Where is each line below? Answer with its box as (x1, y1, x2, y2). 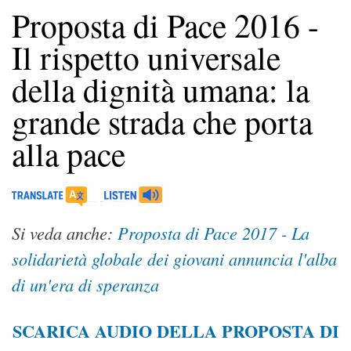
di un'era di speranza (12, 272, 159, 296)
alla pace (12, 131, 125, 175)
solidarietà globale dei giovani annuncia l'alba (12, 246, 337, 270)
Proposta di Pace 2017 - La (118, 220, 309, 244)
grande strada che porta (12, 99, 313, 143)
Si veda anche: (12, 220, 113, 244)
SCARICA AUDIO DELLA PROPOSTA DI (12, 318, 339, 345)
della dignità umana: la (12, 67, 309, 111)
